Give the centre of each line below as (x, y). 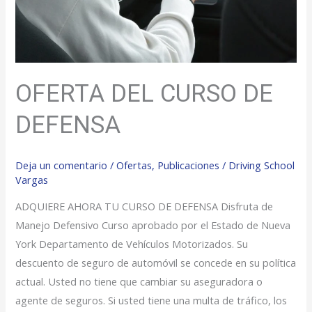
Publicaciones (189, 165)
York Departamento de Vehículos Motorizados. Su (132, 244)
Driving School (262, 165)
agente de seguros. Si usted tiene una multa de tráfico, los (151, 301)
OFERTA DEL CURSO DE (145, 94)
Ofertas (134, 165)
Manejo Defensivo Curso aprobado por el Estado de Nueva (153, 225)
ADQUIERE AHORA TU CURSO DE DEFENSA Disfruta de (145, 206)
